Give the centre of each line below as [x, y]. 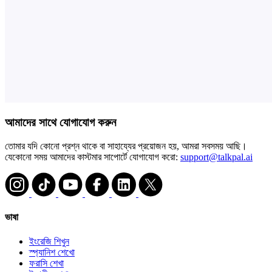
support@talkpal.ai [216, 157]
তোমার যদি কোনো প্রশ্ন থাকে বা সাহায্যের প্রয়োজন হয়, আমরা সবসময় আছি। [126, 146]
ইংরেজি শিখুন [49, 241]
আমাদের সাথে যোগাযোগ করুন [60, 123]
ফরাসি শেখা [46, 263]
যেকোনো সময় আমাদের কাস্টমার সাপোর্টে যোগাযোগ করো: [93, 157]
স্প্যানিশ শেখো [52, 252]
